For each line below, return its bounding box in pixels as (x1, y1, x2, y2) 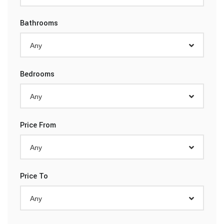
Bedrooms (20, 68, 54, 79)
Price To (20, 170, 48, 181)
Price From (20, 119, 56, 130)
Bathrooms (20, 17, 58, 28)
